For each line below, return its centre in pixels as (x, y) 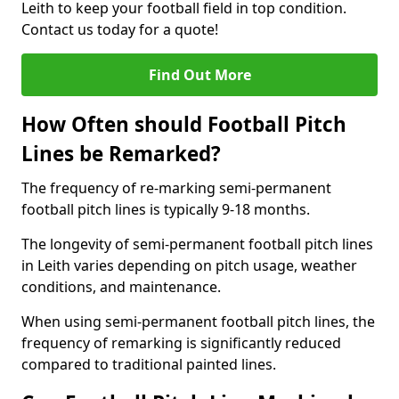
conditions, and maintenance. (121, 287)
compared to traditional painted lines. (149, 364)
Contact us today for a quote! (120, 29)
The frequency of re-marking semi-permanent (176, 188)
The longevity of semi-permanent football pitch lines (197, 244)
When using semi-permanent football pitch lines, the (198, 322)
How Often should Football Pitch (184, 124)
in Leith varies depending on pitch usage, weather (189, 265)
